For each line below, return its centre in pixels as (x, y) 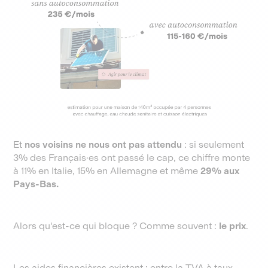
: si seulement (213, 144)
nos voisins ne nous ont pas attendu (103, 144)
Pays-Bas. (36, 184)
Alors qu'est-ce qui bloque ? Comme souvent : (116, 226)
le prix (233, 226)
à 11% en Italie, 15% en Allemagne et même (107, 171)
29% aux (220, 171)
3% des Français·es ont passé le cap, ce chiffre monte (132, 158)
